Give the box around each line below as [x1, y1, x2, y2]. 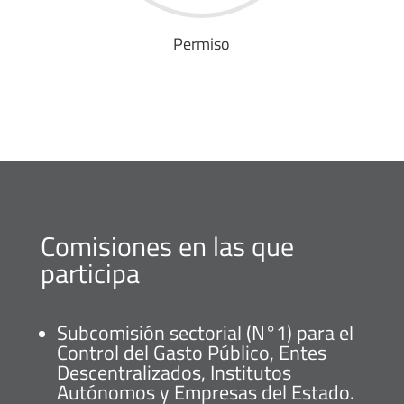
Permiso [173, 31, 231, 56]
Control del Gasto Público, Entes [56, 336, 326, 368]
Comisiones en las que [40, 225, 294, 267]
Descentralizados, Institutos [56, 356, 291, 388]
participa [40, 252, 140, 294]
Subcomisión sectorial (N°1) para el [56, 317, 353, 348]
